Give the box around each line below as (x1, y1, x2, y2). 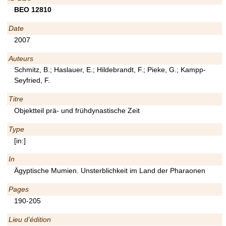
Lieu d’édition (8, 215, 51, 223)
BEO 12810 (14, 6, 51, 14)
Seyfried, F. (14, 76, 50, 85)
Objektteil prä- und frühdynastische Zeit (14, 106, 140, 115)
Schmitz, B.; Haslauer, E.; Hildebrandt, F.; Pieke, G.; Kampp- (14, 66, 206, 74)
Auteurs (8, 54, 33, 63)
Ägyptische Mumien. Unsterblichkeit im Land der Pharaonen (14, 166, 205, 175)
